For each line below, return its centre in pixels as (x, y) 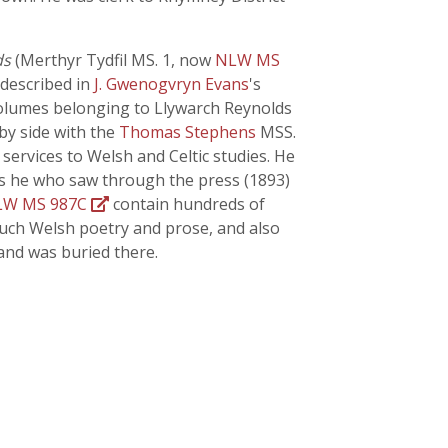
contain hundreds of (187, 204)
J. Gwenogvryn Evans (171, 84)
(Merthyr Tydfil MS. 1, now (113, 60)
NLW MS (247, 60)
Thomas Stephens (189, 132)
